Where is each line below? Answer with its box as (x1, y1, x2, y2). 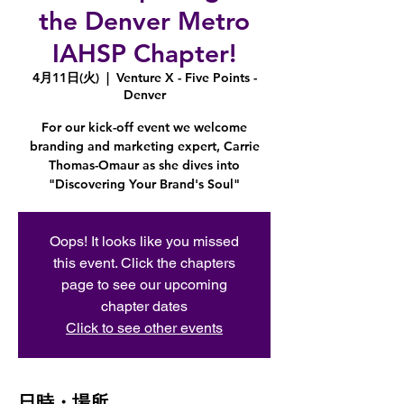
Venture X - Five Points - (115, 69, 257, 86)
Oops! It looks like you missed (50, 233, 239, 250)
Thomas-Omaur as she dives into (49, 157, 240, 173)
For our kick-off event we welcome (41, 119, 247, 135)
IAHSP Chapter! (52, 38, 236, 69)
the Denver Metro (39, 5, 250, 36)
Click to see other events (66, 319, 223, 336)
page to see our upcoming (61, 276, 227, 293)
